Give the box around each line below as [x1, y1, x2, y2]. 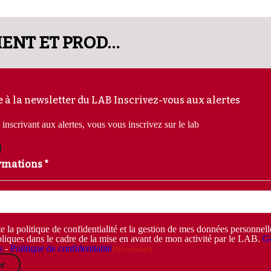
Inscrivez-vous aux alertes [113, 94, 240, 106]
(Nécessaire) [113, 244, 152, 254]
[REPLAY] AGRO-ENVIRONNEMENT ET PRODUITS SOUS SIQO [108, 32, 119, 53]
